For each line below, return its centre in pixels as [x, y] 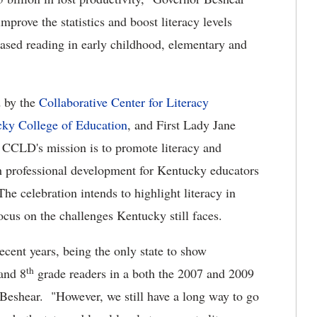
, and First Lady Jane [181, 125]
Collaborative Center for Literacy [124, 102]
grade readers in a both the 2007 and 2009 [144, 273]
